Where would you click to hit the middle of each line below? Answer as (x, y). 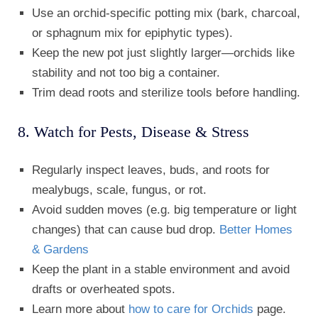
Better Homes (256, 230)
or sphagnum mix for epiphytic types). (132, 33)
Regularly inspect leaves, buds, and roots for (151, 170)
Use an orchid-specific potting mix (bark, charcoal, (166, 13)
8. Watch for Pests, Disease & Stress (133, 132)
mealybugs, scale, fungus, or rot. (119, 190)
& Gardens (60, 250)
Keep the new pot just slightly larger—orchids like (163, 53)
